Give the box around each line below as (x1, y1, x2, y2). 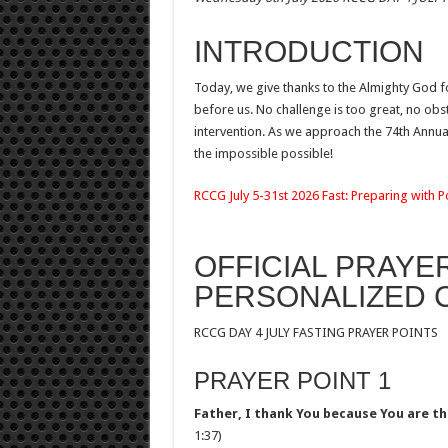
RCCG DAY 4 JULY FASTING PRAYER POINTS (193, 325, 438, 340)
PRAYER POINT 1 (193, 367, 391, 394)
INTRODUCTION (193, 35, 424, 68)
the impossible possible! (193, 146, 333, 161)
